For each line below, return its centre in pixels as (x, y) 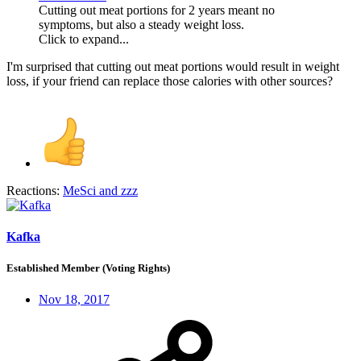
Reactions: (33, 190)
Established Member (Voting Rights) (88, 268)
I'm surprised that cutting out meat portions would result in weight (173, 66)
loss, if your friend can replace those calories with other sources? (170, 81)
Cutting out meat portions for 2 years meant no (157, 10)
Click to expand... (84, 39)
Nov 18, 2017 (74, 300)
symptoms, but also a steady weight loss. (141, 24)
